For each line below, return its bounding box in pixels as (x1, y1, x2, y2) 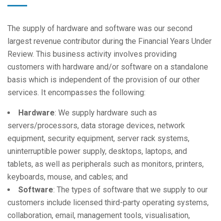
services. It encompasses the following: (7, 87, 146, 97)
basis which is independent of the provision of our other (7, 74, 200, 84)
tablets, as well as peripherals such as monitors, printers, (7, 159, 204, 169)
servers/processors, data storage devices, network (7, 120, 185, 130)
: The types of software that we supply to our (53, 184, 208, 194)
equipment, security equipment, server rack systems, (7, 133, 189, 143)
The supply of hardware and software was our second (7, 23, 192, 33)
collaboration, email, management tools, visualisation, (7, 210, 190, 220)
